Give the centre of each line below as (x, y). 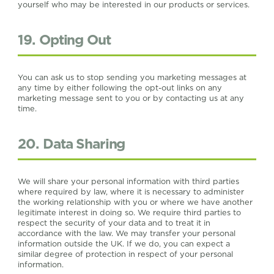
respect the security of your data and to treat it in (114, 223)
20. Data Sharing (72, 144)
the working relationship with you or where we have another (135, 202)
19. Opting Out (64, 40)
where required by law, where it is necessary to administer (131, 191)
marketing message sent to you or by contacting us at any (131, 98)
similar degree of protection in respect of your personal (126, 254)
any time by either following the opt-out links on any (120, 87)
